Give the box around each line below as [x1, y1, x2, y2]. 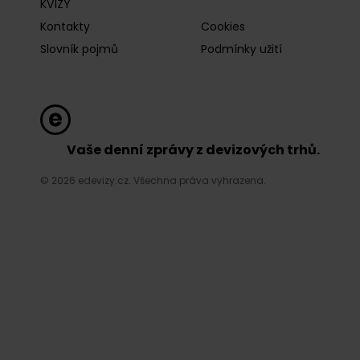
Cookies [201, 18, 245, 35]
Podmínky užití [201, 40, 282, 57]
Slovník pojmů [40, 40, 118, 57]
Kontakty [40, 18, 90, 35]
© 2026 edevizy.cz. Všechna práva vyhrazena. [40, 173, 266, 187]
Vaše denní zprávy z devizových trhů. [67, 140, 320, 159]
